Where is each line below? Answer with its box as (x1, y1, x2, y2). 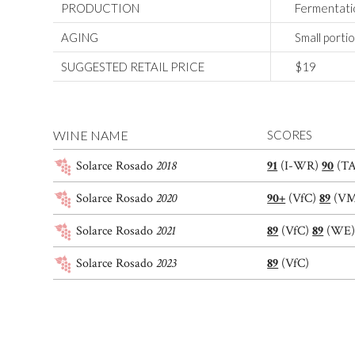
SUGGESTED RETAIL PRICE (61, 59, 205, 74)
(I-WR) (277, 158, 323, 175)
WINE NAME (53, 128, 129, 143)
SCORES (267, 128, 313, 143)
